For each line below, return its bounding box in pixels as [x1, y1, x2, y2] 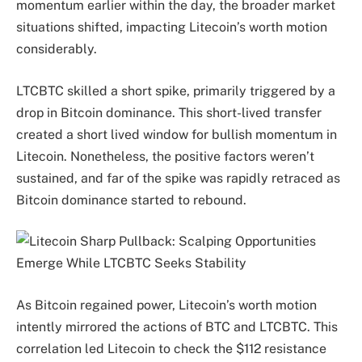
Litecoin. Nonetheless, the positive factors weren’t [16, 148, 314, 164]
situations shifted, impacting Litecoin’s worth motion [16, 19, 327, 36]
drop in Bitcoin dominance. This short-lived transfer [16, 104, 322, 120]
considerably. [16, 41, 97, 57]
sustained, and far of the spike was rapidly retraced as [16, 170, 340, 186]
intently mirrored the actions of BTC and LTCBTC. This [16, 319, 338, 335]
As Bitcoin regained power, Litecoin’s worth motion [16, 297, 317, 313]
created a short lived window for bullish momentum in [16, 126, 337, 142]
